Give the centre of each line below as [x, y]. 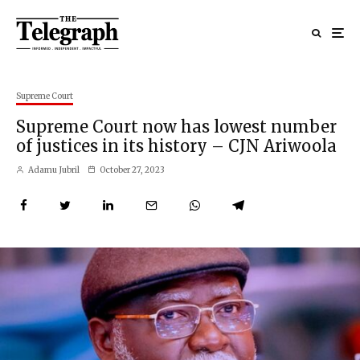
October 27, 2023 [132, 170]
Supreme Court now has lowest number [176, 126]
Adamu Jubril [53, 170]
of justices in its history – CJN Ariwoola [176, 145]
